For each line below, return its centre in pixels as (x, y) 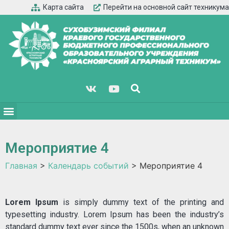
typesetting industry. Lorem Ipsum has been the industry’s (114, 214)
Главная (21, 165)
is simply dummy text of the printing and (141, 202)
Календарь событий (88, 165)
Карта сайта (63, 7)
